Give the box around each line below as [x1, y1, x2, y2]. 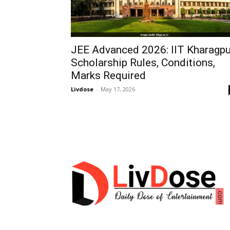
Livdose [71, 85, 93, 93]
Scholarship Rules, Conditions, [71, 56, 215, 69]
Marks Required [71, 69, 146, 82]
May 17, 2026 [101, 85, 135, 93]
